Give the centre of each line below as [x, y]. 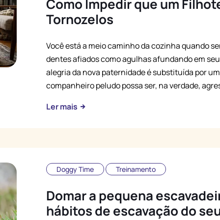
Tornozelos [80, 19]
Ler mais [63, 107]
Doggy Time [75, 169]
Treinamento [136, 169]
